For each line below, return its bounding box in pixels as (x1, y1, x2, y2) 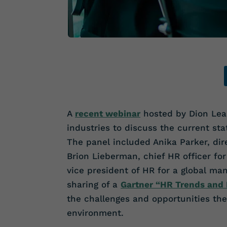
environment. (67, 208, 124, 218)
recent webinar (75, 108, 140, 119)
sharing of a (67, 179, 121, 190)
